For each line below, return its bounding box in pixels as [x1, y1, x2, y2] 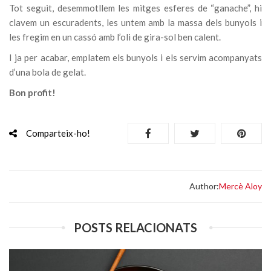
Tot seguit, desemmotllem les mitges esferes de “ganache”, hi [9, 2, 262, 14]
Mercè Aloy [219, 181, 262, 192]
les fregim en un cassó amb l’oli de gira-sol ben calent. [9, 31, 221, 43]
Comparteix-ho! [26, 128, 90, 139]
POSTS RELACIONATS [74, 220, 197, 235]
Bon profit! [9, 87, 56, 99]
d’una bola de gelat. [9, 67, 86, 78]
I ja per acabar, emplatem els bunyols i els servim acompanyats [9, 52, 262, 64]
